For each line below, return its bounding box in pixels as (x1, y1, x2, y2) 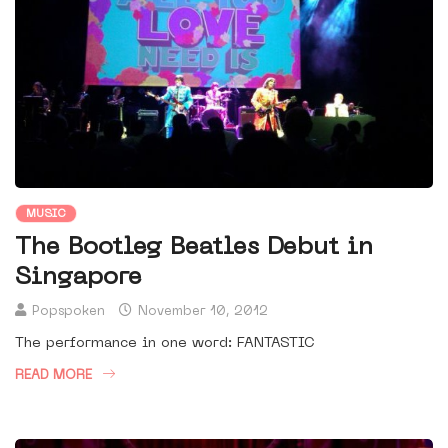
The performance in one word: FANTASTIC (15, 337, 315, 351)
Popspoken (32, 305, 105, 319)
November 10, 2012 (134, 305, 268, 319)
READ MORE (15, 369, 92, 383)
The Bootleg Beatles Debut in (15, 236, 373, 261)
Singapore (15, 266, 142, 291)
